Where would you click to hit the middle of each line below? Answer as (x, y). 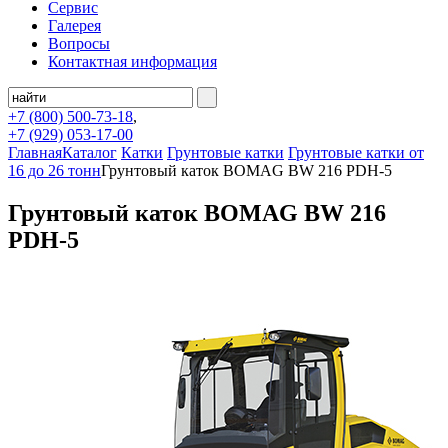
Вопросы (79, 43)
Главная (35, 152)
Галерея (74, 25)
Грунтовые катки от (356, 152)
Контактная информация (132, 61)
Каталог (89, 152)
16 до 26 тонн (54, 170)
